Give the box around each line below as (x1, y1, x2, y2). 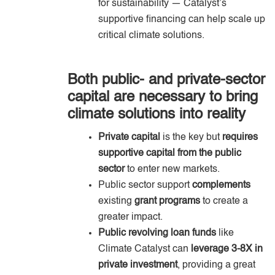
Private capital (98, 132, 160, 142)
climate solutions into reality (68, 107, 246, 122)
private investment (98, 260, 177, 270)
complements (192, 180, 250, 190)
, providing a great (177, 260, 255, 270)
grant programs (134, 196, 200, 206)
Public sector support (98, 180, 192, 190)
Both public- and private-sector (68, 72, 265, 88)
